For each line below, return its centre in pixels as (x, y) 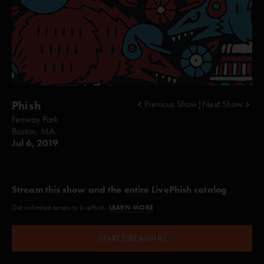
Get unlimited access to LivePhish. (60, 207)
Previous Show (171, 104)
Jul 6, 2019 (35, 143)
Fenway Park (35, 119)
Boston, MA (33, 131)
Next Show (222, 104)
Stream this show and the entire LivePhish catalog (119, 189)
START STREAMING (132, 238)
